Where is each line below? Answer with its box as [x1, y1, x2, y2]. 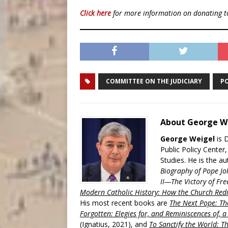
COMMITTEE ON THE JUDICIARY [106, 77, 202, 86]
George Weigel [160, 134, 215, 144]
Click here [80, 8, 111, 18]
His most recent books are [80, 198, 169, 208]
